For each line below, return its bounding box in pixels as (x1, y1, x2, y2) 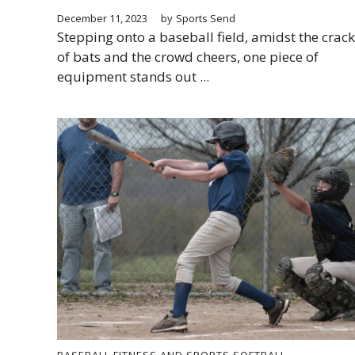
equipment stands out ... (57, 67, 209, 86)
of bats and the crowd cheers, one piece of (57, 47, 319, 66)
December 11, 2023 (57, 10, 147, 25)
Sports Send (176, 10, 235, 25)
